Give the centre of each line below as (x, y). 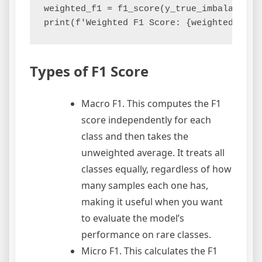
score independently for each (146, 120)
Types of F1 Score (89, 71)
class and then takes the (135, 137)
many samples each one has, (145, 186)
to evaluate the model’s (133, 218)
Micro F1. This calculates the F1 (149, 251)
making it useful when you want (152, 202)
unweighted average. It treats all (153, 153)
